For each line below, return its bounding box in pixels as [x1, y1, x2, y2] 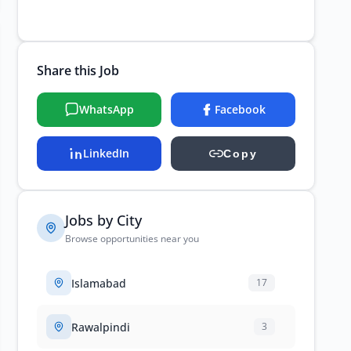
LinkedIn [83, 146, 129, 161]
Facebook [215, 102, 266, 117]
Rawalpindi [71, 319, 130, 335]
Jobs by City [65, 211, 142, 230]
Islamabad [71, 275, 126, 291]
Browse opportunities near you [65, 232, 199, 245]
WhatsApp [78, 102, 134, 117]
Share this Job [37, 62, 119, 79]
